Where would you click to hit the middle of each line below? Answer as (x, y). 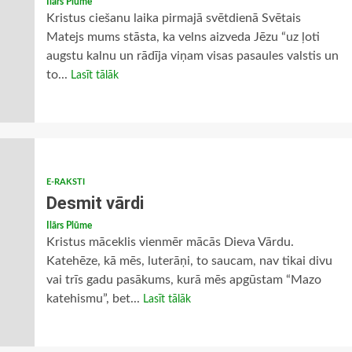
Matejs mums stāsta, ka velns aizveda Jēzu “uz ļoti (183, 37)
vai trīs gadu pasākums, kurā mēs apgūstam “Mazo (183, 280)
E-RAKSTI (65, 182)
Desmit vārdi (95, 203)
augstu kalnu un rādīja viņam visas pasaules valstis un (192, 56)
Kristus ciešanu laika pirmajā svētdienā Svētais (173, 18)
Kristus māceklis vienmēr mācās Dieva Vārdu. (170, 242)
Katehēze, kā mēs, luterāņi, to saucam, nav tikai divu (189, 261)
